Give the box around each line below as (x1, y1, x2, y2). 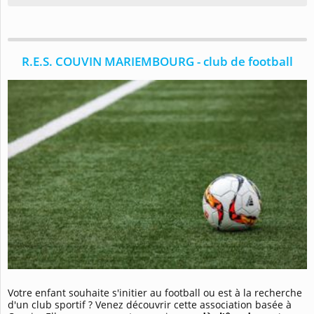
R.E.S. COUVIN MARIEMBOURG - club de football (22, 53, 293, 70)
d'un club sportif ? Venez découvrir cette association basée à (8, 297, 292, 311)
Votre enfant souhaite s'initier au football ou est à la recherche (8, 285, 302, 299)
